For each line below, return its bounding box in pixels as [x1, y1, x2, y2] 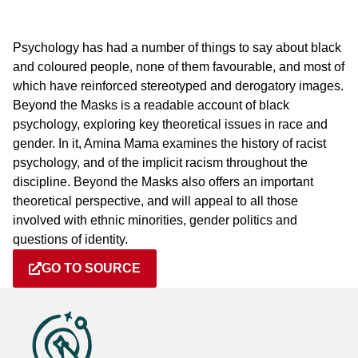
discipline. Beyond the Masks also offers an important [13, 175, 313, 189]
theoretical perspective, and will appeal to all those [13, 194, 298, 208]
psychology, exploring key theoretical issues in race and [13, 117, 328, 131]
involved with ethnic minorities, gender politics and [13, 213, 297, 227]
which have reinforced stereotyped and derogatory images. [13, 79, 344, 93]
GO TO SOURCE [42, 261, 141, 275]
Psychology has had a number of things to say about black [13, 41, 341, 54]
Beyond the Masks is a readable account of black [13, 98, 289, 112]
